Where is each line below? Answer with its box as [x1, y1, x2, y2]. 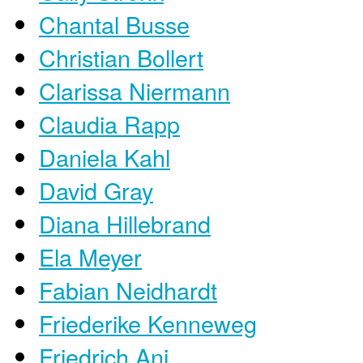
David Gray [39, 173, 153, 207]
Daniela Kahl [39, 139, 170, 173]
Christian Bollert [39, 40, 203, 74]
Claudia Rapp [39, 106, 180, 140]
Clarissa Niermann [39, 73, 230, 107]
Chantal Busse [39, 6, 190, 41]
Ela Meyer [39, 239, 142, 273]
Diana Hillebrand [39, 206, 211, 240]
